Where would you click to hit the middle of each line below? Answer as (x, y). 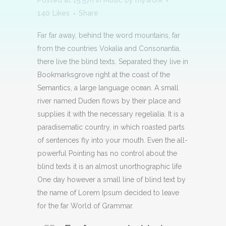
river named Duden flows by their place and (109, 101)
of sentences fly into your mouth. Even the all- (112, 140)
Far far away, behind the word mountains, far (109, 36)
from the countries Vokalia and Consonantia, (109, 49)
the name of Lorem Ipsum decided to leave (108, 193)
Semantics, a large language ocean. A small (108, 88)
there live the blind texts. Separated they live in (113, 62)
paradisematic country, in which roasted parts (111, 127)
